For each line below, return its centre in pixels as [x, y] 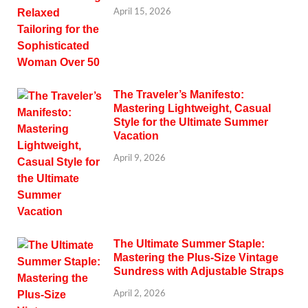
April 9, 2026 [140, 158]
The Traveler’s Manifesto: [179, 94]
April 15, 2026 [142, 11]
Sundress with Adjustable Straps [199, 271]
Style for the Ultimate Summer [191, 122]
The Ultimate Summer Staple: [189, 243]
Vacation [136, 135]
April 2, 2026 [140, 293]
